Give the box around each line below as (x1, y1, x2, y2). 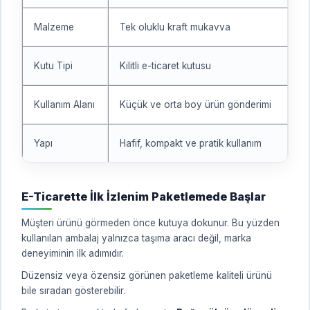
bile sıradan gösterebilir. (21, 284, 125, 296)
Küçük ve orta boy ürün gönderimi (120, 98, 271, 110)
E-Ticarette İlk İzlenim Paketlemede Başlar (21, 189, 266, 203)
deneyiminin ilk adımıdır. (21, 247, 124, 259)
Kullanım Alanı (34, 98, 95, 110)
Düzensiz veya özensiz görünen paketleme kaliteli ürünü (21, 269, 272, 281)
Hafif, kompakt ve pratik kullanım (120, 137, 262, 149)
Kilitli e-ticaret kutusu (120, 60, 211, 71)
